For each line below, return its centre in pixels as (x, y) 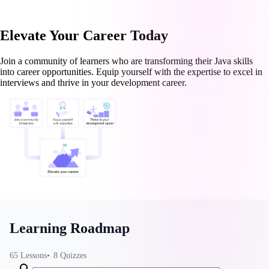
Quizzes (73, 255)
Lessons (34, 255)
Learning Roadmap (70, 228)
